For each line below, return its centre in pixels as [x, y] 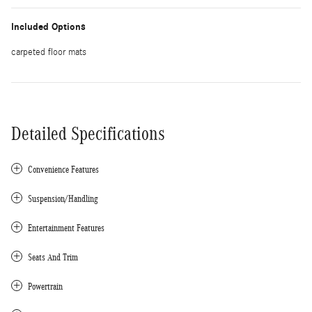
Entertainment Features [66, 228]
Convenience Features [63, 169]
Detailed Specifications [88, 133]
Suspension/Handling [63, 198]
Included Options [48, 26]
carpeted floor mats [49, 52]
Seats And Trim [53, 257]
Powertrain [45, 286]
